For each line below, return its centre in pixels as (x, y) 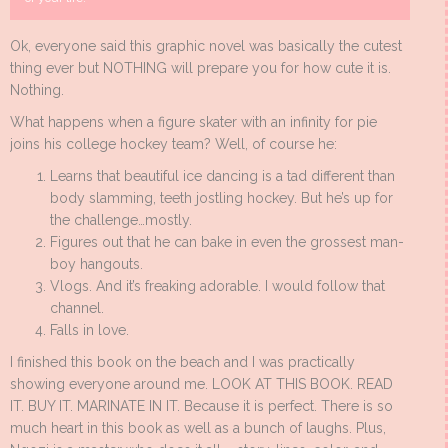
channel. (77, 308)
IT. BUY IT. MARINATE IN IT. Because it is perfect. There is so (201, 406)
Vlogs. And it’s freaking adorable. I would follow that (217, 286)
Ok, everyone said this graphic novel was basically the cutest (206, 46)
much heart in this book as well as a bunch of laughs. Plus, (198, 428)
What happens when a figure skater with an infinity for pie (193, 122)
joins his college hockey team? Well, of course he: (173, 144)
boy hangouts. (96, 264)
